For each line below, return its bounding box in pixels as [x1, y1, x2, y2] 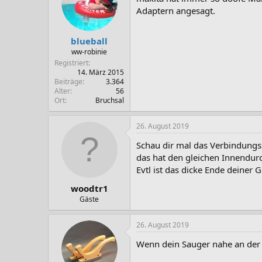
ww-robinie [71, 47, 107, 57]
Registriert [54, 58, 88, 68]
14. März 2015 [77, 67, 124, 77]
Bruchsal [95, 95, 124, 105]
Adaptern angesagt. [136, 4, 215, 16]
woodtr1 [70, 182, 108, 194]
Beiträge [54, 77, 82, 87]
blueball [71, 35, 108, 47]
